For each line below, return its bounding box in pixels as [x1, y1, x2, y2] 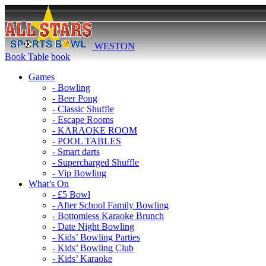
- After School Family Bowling [52, 200, 169, 210]
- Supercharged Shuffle [52, 157, 139, 167]
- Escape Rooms [52, 115, 113, 125]
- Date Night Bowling [52, 221, 134, 232]
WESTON [94, 41, 135, 51]
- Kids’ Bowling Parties [52, 232, 140, 242]
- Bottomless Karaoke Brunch [52, 211, 164, 221]
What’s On [28, 179, 69, 189]
